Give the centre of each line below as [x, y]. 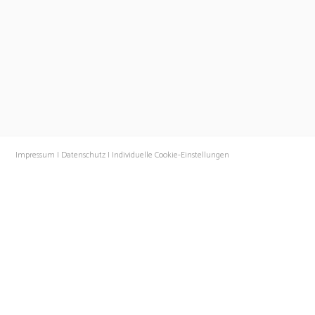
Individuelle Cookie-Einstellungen [169, 155]
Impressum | [37, 155]
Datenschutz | [85, 155]
